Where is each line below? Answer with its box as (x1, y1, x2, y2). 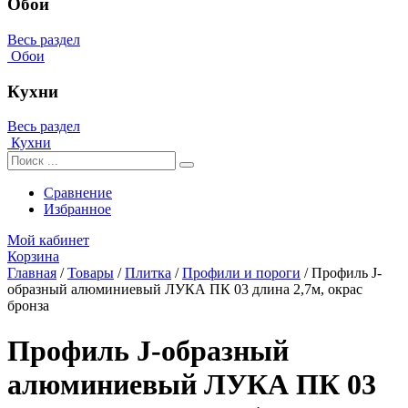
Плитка (125, 265, 171, 281)
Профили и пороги (182, 265, 301, 281)
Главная (7, 265, 56, 281)
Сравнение (44, 185, 112, 201)
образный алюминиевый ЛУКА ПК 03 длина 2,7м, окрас (7, 281, 362, 298)
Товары (67, 265, 114, 281)
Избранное (44, 201, 111, 218)
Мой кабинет (7, 232, 89, 249)
